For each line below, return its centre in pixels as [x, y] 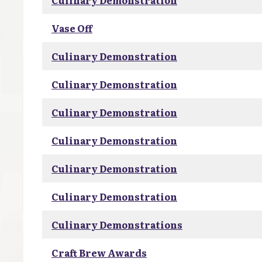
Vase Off [72, 28]
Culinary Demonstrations [117, 225]
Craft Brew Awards [99, 253]
